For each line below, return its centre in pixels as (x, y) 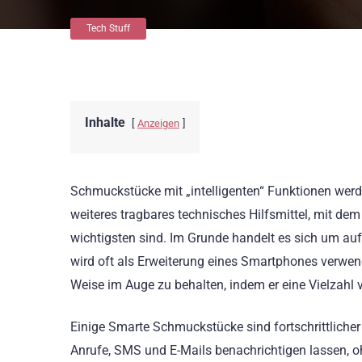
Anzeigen (158, 123)
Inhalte (105, 122)
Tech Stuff (108, 28)
